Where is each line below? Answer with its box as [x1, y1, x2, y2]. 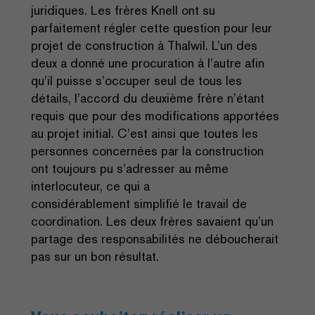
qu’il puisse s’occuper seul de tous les [31, 72, 242, 89]
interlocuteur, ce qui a [31, 177, 150, 194]
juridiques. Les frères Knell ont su [31, 1, 215, 18]
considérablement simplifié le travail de [31, 195, 247, 212]
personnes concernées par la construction [31, 142, 264, 159]
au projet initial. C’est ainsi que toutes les [31, 124, 258, 141]
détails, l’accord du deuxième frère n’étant [31, 89, 264, 106]
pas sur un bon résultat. [31, 247, 159, 264]
